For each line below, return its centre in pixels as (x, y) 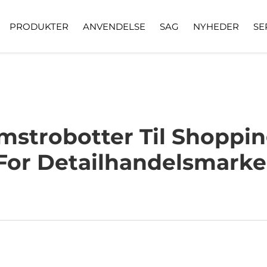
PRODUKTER (39, 26)
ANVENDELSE (114, 26)
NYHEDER (216, 26)
